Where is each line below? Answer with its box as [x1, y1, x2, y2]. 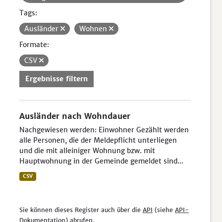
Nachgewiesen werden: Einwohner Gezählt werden [19, 125, 189, 134]
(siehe [153, 206, 175, 214]
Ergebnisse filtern [25, 74, 88, 83]
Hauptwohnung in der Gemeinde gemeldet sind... [19, 157, 183, 166]
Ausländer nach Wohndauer [19, 111, 130, 121]
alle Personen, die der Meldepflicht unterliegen [19, 136, 177, 145]
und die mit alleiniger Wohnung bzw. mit [19, 146, 155, 155]
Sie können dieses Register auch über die [19, 206, 143, 214]
